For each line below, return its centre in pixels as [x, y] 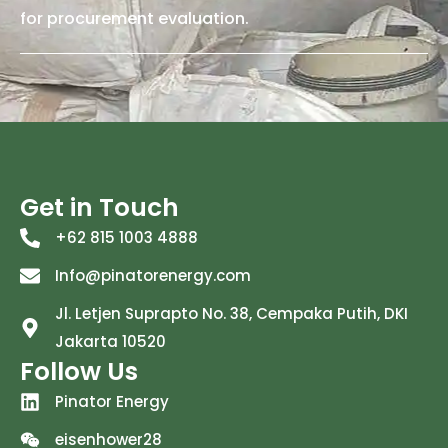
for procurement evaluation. [134, 18]
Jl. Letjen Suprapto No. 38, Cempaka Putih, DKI [231, 313]
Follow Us [79, 371]
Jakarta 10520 [110, 341]
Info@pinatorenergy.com [153, 275]
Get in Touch [99, 207]
